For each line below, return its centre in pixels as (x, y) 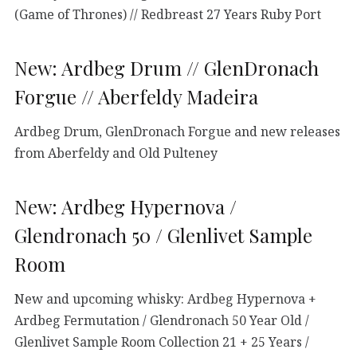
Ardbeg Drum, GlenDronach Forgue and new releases (177, 131)
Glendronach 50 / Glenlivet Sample (163, 235)
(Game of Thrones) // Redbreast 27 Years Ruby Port (168, 14)
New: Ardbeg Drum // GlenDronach (167, 67)
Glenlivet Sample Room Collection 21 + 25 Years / (162, 341)
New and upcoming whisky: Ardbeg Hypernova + (165, 298)
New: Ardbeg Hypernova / (126, 206)
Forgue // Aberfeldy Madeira (136, 96)
